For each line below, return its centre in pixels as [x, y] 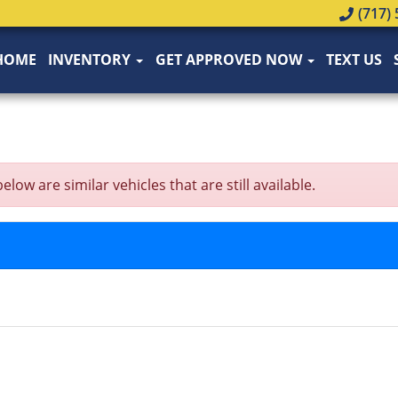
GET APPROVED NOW [230, 60]
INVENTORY [92, 60]
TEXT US [354, 60]
